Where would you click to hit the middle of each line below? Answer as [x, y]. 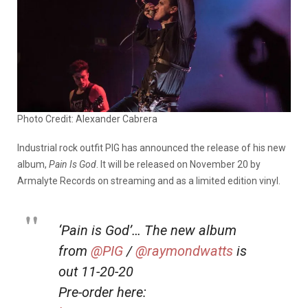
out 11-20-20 [96, 271]
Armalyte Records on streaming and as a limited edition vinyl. [149, 180]
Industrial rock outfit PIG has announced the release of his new [152, 147]
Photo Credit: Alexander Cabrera [87, 119]
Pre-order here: [102, 292]
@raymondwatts [184, 251]
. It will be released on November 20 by [178, 164]
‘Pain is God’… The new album [147, 230]
